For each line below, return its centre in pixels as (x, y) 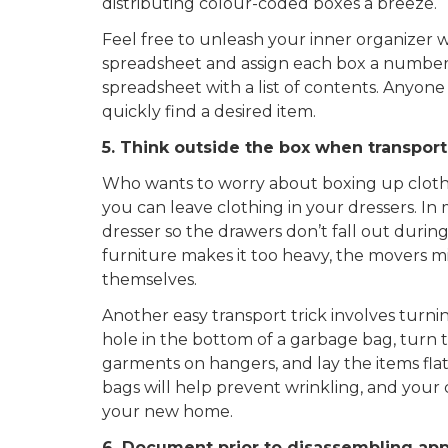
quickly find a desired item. (209, 111)
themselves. (149, 279)
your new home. (167, 411)
